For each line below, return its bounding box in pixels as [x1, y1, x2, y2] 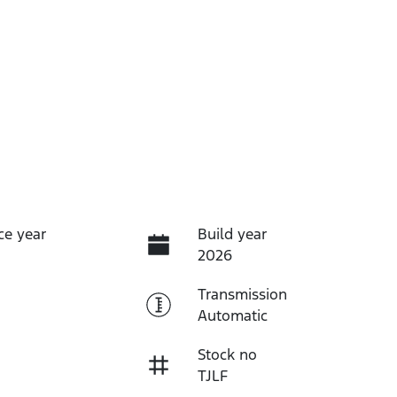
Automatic [197, 305, 268, 325]
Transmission [197, 284, 287, 304]
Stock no [197, 344, 257, 364]
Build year [197, 223, 267, 244]
